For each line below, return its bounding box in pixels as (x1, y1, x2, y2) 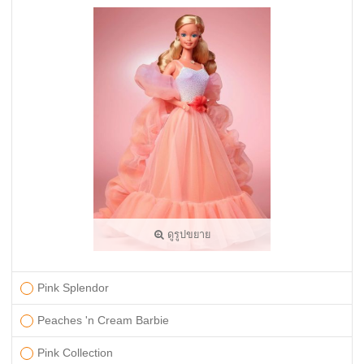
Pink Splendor (37, 281, 109, 294)
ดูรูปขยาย (163, 229, 210, 240)
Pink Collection (37, 346, 113, 359)
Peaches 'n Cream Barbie (37, 314, 169, 327)
